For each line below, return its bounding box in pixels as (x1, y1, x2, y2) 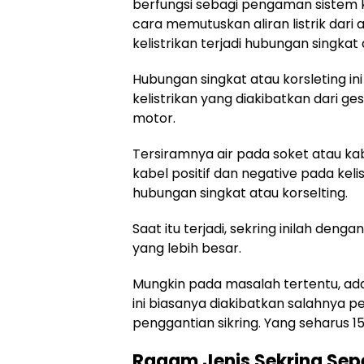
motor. (132, 109, 175, 128)
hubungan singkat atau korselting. (132, 184, 348, 203)
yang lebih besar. (132, 239, 241, 258)
